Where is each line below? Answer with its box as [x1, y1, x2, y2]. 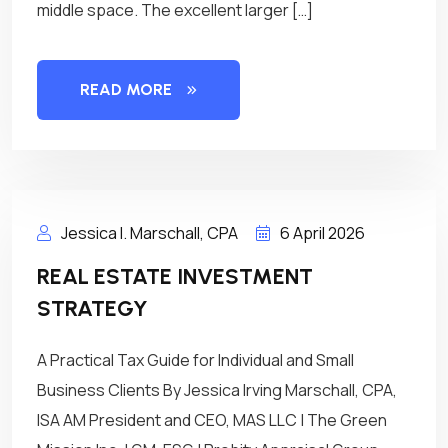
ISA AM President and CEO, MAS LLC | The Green [37, 409, 387, 431]
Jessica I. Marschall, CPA [58, 222, 238, 244]
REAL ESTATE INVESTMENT [37, 263, 313, 290]
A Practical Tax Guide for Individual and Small [37, 349, 354, 371]
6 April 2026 [280, 222, 365, 244]
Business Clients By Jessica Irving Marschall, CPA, [37, 379, 397, 401]
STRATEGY [37, 295, 148, 322]
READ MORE [80, 80, 172, 99]
